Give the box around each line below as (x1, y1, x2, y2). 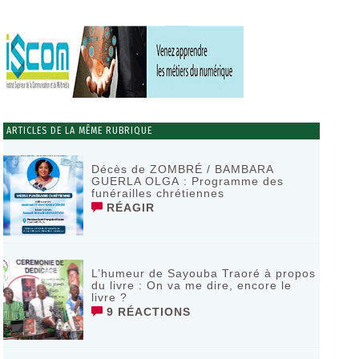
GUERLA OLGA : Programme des (91, 175, 284, 188)
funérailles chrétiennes (91, 187, 224, 200)
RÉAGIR (102, 201, 155, 214)
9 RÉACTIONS (102, 305, 191, 318)
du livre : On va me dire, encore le (91, 279, 292, 292)
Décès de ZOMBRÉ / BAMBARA (91, 163, 273, 175)
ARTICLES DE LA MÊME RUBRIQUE (2, 125, 152, 136)
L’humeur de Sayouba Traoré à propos (91, 267, 316, 280)
